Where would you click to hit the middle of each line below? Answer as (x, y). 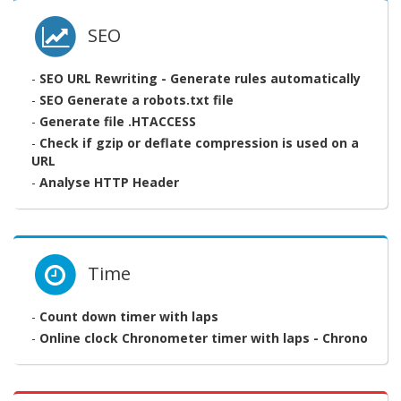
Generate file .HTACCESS (118, 121)
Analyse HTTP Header (109, 182)
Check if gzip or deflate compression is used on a (199, 142)
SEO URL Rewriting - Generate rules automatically (200, 78)
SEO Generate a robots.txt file (137, 99)
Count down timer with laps (129, 317)
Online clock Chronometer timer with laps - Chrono (204, 338)
